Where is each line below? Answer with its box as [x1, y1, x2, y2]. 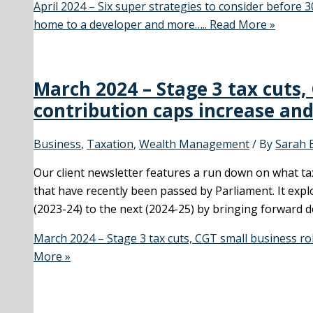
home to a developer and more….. [34, 17, 207, 33]
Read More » [207, 17, 275, 33]
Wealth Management [139, 136, 249, 152]
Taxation [87, 136, 133, 152]
